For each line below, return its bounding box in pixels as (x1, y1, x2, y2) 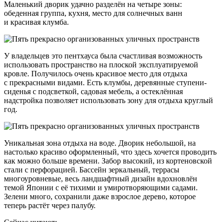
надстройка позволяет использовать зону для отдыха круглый (4, 96, 213, 105)
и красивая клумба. (4, 17, 69, 26)
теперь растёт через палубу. (4, 201, 96, 210)
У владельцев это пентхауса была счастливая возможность (4, 51, 202, 60)
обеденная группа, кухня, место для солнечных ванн (4, 8, 182, 17)
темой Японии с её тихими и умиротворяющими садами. (4, 183, 198, 192)
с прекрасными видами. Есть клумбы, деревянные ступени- (4, 78, 207, 87)
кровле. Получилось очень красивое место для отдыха (4, 69, 187, 78)
